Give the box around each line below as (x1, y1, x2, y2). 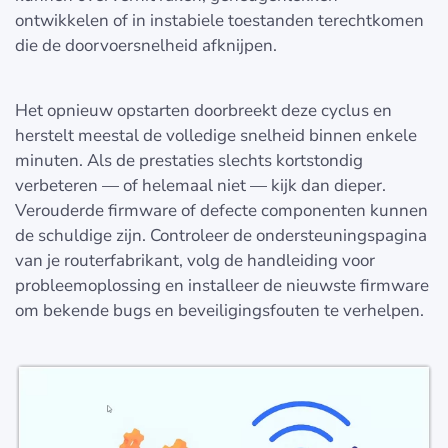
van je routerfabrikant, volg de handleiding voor (15, 249, 375, 273)
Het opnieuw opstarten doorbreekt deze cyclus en (15, 99, 392, 123)
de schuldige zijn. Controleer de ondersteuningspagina (15, 224, 427, 248)
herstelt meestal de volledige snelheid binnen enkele (15, 124, 417, 148)
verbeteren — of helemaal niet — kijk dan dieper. (15, 174, 386, 198)
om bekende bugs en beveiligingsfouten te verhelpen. (15, 299, 424, 323)
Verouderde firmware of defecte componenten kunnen (15, 199, 428, 223)
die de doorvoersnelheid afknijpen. (15, 34, 277, 58)
